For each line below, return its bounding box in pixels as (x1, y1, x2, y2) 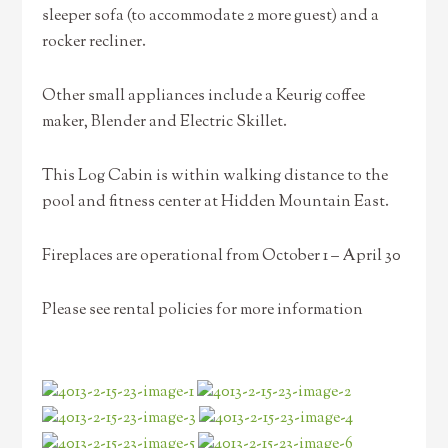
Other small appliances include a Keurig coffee (42, 85, 366, 108)
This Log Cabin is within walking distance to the (42, 165, 389, 188)
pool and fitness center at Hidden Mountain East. (42, 191, 390, 214)
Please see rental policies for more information (42, 299, 364, 322)
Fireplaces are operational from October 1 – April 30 (42, 245, 402, 268)
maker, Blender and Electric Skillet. (42, 111, 288, 134)
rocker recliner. (42, 31, 147, 54)
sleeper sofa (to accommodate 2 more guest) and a (42, 5, 380, 28)
